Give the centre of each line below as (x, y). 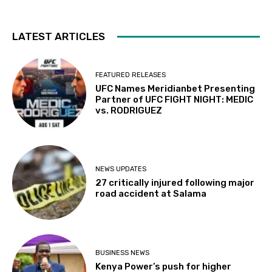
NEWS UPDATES (121, 169)
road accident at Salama (151, 194)
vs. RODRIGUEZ (129, 110)
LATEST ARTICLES (59, 37)
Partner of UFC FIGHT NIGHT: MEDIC (175, 99)
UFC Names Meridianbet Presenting (175, 88)
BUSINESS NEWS (123, 253)
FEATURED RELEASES (131, 75)
